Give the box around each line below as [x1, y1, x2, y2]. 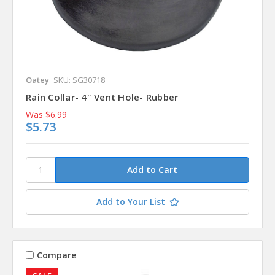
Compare [36, 249, 76, 261]
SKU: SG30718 [53, 74, 105, 85]
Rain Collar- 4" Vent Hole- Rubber [26, 90, 179, 103]
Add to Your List [96, 196, 165, 208]
